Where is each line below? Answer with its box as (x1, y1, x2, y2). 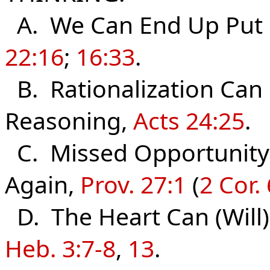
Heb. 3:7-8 (5, 232, 116, 264)
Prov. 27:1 (80, 168, 186, 200)
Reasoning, (5, 104, 133, 136)
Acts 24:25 (133, 104, 245, 136)
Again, (5, 168, 80, 200)
